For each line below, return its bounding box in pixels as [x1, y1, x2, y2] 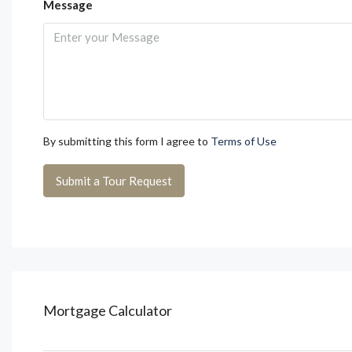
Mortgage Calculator [43, 301, 172, 319]
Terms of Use [211, 134, 277, 148]
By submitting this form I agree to [43, 134, 211, 148]
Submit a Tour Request [56, 173, 172, 188]
